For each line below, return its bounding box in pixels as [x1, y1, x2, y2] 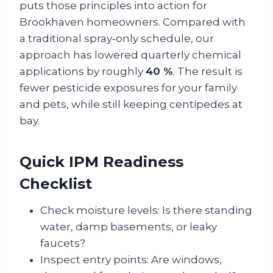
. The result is [173, 65, 243, 78]
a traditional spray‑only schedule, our [19, 32, 214, 45]
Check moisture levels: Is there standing [40, 204, 252, 217]
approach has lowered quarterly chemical [19, 49, 241, 62]
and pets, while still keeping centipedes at [19, 98, 243, 111]
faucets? [40, 237, 85, 250]
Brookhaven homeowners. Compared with [19, 16, 246, 29]
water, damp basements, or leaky [40, 221, 217, 233]
